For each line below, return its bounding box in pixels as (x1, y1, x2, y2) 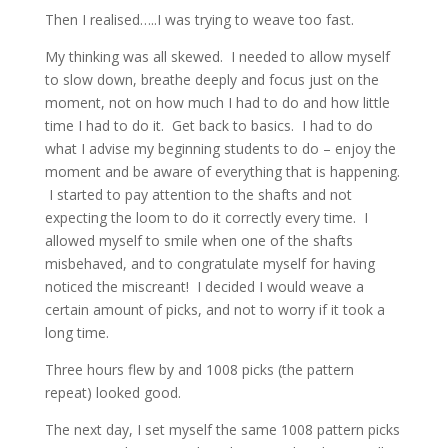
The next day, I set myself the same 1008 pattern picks (44, 420, 400, 439)
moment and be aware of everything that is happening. (44, 162, 400, 181)
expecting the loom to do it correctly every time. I (44, 208, 368, 227)
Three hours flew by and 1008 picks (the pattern (44, 360, 354, 379)
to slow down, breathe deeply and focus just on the (44, 70, 379, 89)
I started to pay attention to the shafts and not (44, 185, 352, 204)
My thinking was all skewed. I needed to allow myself (44, 47, 390, 66)
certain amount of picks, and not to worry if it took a (44, 300, 385, 319)
